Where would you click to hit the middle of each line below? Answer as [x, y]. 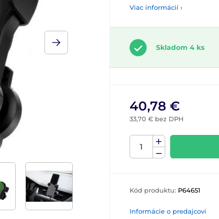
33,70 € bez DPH [157, 119]
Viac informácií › [156, 7]
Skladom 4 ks [180, 47]
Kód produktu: [154, 190]
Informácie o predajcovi [168, 211]
